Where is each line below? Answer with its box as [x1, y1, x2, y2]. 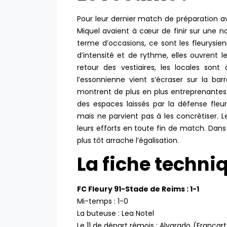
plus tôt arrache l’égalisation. [77, 135, 179, 145]
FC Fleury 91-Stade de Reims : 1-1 [77, 183, 199, 194]
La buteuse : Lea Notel [77, 208, 156, 218]
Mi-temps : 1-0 [77, 196, 128, 206]
